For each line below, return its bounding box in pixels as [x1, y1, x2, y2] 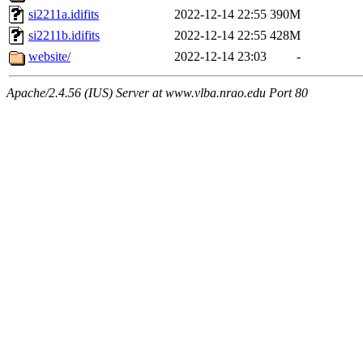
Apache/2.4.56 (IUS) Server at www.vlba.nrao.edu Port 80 [6, 86, 308, 100]
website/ [28, 49, 70, 64]
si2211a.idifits [28, 7, 99, 22]
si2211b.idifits [28, 28, 100, 43]
